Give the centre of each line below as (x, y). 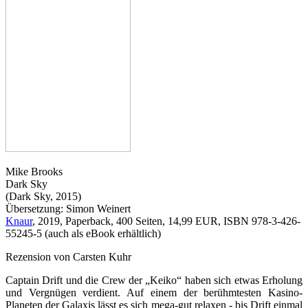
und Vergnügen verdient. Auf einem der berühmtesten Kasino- (154, 293)
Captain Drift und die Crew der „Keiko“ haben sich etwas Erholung (154, 280)
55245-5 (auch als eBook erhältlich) (83, 234)
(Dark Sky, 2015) (43, 197)
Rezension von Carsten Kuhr (68, 257)
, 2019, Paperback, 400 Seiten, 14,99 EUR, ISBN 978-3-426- (166, 221)
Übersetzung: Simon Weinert (68, 209)
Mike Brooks (34, 172)
